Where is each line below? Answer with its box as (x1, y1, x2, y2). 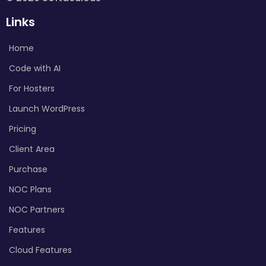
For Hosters (9, 82, 55, 94)
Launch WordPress (9, 102, 85, 115)
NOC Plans (9, 183, 52, 195)
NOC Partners (9, 203, 65, 216)
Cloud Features (9, 243, 72, 256)
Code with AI (9, 62, 61, 74)
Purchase (9, 163, 47, 175)
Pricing (9, 122, 36, 135)
